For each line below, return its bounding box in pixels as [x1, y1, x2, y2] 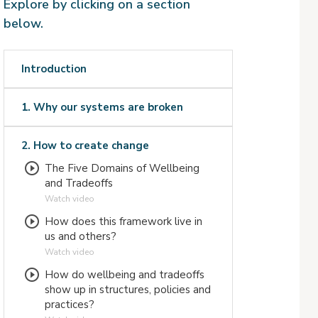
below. [3, 14, 43, 32]
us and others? [44, 229, 116, 244]
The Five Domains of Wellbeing [44, 161, 199, 176]
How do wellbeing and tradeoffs [44, 268, 204, 283]
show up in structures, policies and [44, 283, 211, 297]
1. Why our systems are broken [21, 100, 183, 115]
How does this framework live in [44, 214, 202, 229]
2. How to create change [21, 138, 149, 153]
